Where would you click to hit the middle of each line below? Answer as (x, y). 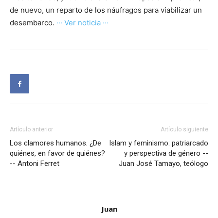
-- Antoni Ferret (35, 164)
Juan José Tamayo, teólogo (163, 164)
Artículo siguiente (184, 130)
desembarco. (33, 23)
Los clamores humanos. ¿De (55, 143)
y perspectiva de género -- (166, 154)
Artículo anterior (31, 130)
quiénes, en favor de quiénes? (57, 154)
